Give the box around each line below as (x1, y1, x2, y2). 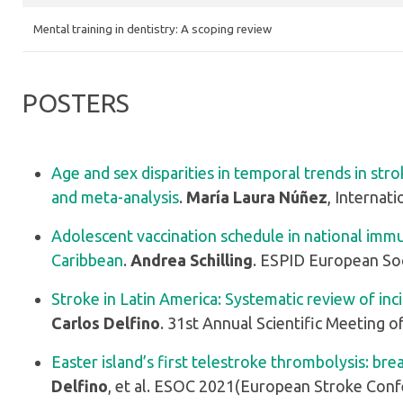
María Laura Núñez (186, 188, 327, 206)
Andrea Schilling (130, 251, 253, 269)
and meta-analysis (51, 188, 179, 206)
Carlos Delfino (51, 314, 160, 332)
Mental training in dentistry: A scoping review (33, 22, 272, 36)
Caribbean (51, 251, 123, 269)
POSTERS (22, 89, 130, 117)
